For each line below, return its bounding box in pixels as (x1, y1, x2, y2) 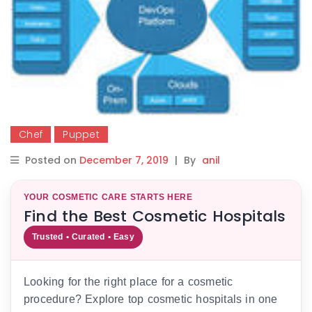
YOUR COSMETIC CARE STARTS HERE (24, 192, 192, 203)
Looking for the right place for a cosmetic (24, 276, 233, 288)
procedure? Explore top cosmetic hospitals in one (24, 293, 278, 306)
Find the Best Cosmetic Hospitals (24, 205, 286, 228)
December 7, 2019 (79, 153, 169, 168)
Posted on (25, 153, 79, 168)
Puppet (63, 127, 100, 142)
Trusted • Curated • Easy (32, 232, 134, 242)
